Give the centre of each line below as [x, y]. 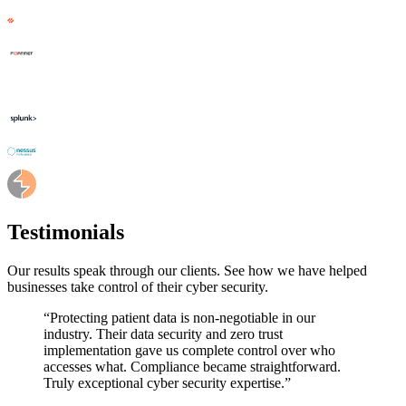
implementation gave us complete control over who [189, 351]
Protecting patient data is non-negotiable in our [183, 318]
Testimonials [66, 232]
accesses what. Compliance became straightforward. [192, 367]
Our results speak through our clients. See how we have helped [187, 271]
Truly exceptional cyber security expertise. [164, 383]
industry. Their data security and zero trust [163, 334]
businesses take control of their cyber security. [138, 287]
